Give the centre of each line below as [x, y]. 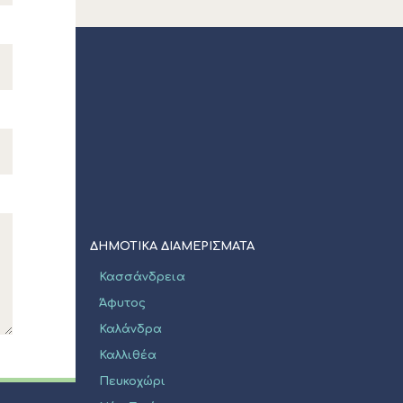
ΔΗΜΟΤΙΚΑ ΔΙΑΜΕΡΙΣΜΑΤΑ [172, 246]
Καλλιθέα [128, 355]
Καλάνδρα [130, 329]
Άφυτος [122, 303]
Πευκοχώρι [132, 381]
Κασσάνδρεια [142, 277]
